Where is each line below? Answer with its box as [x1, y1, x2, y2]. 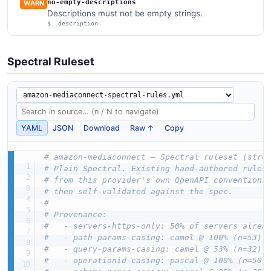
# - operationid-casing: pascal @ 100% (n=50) [44, 255, 267, 265]
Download [83, 123, 120, 132]
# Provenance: [44, 209, 107, 219]
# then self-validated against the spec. [44, 186, 233, 196]
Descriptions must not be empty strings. [47, 8, 203, 18]
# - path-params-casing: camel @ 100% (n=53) [44, 232, 262, 242]
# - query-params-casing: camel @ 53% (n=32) [44, 244, 262, 253]
